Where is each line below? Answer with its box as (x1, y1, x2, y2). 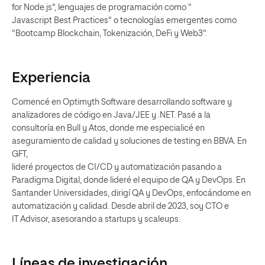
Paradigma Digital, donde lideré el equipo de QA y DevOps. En (12, 176, 245, 185)
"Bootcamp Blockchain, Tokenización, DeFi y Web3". (12, 30, 207, 38)
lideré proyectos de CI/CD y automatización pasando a (12, 163, 222, 172)
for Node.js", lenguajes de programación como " (12, 4, 192, 12)
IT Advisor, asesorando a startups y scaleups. (12, 215, 180, 224)
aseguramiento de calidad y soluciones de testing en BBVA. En (12, 137, 247, 146)
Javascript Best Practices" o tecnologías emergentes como (12, 17, 237, 25)
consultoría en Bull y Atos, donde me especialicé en (12, 124, 205, 132)
